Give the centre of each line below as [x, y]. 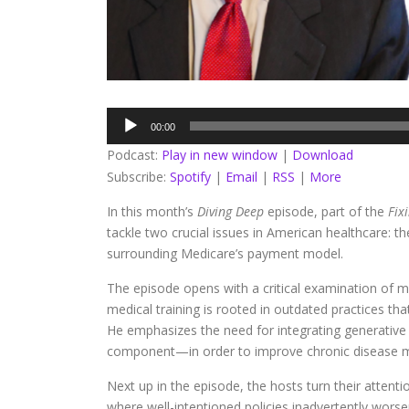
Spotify [190, 177]
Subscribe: [138, 177]
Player [124, 139]
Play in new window [220, 155]
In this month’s [152, 212]
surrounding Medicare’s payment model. [225, 254]
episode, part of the [326, 212]
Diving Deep [231, 212]
